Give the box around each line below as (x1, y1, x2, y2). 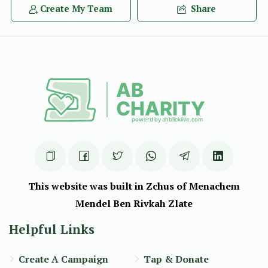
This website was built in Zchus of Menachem (28, 179, 240, 193)
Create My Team (40, 2, 113, 14)
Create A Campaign (19, 252, 108, 266)
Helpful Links (9, 220, 95, 237)
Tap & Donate (144, 252, 209, 266)
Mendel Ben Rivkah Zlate (75, 196, 193, 210)
